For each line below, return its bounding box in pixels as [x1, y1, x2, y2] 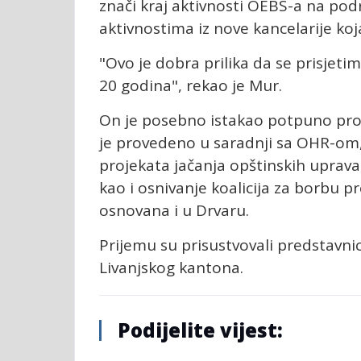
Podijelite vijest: [118, 317, 283, 344]
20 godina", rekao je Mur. [99, 75, 286, 97]
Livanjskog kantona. [99, 257, 243, 279]
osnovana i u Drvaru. [99, 200, 253, 222]
